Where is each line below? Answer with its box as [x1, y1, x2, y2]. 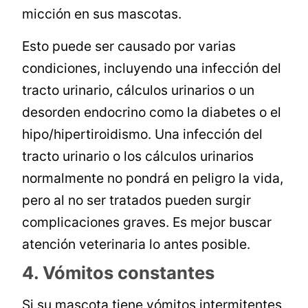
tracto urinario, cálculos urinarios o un [22, 82, 255, 99]
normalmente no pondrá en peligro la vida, [22, 170, 284, 187]
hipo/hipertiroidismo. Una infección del [22, 126, 263, 143]
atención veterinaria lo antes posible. [22, 236, 251, 253]
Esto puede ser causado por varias [22, 38, 236, 55]
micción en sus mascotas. [22, 5, 182, 23]
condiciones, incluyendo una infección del [22, 60, 282, 77]
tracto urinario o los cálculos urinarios [22, 148, 254, 165]
